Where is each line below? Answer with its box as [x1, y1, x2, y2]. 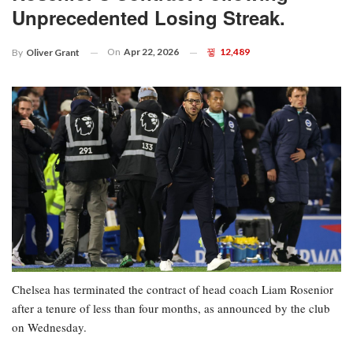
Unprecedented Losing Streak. [12, 4, 285, 32]
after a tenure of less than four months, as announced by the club [12, 300, 330, 317]
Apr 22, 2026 [124, 46, 179, 58]
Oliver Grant [26, 46, 80, 59]
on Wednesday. [12, 319, 87, 336]
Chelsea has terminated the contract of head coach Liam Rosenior [12, 281, 333, 298]
